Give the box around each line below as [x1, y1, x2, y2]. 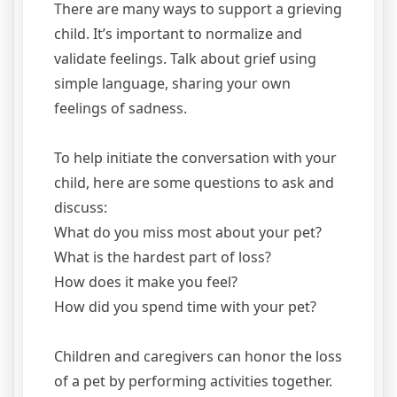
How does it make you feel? [54, 272, 237, 292]
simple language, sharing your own [54, 74, 291, 94]
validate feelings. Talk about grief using [54, 49, 316, 69]
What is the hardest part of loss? [54, 247, 271, 268]
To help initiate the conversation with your [54, 148, 337, 168]
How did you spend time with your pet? [54, 297, 316, 317]
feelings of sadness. [54, 98, 191, 119]
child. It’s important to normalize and [54, 24, 302, 44]
